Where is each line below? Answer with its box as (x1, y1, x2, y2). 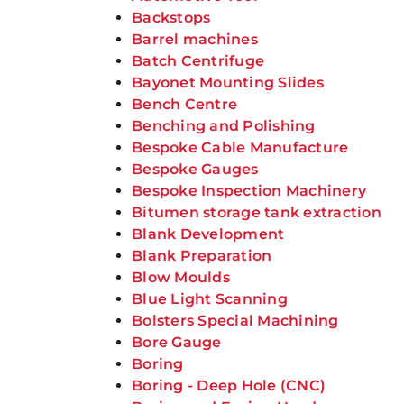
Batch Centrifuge (132, 52, 265, 69)
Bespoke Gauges (132, 161, 259, 178)
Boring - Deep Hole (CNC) (132, 377, 326, 394)
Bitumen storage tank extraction (132, 204, 381, 221)
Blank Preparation (132, 247, 272, 264)
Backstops (132, 9, 211, 26)
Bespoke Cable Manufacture (132, 139, 349, 156)
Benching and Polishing (132, 117, 316, 134)
